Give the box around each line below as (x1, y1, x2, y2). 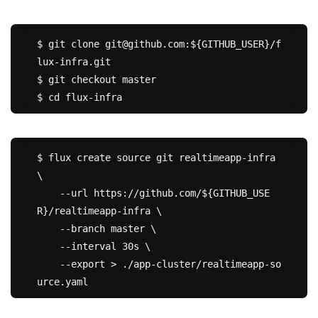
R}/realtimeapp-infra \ (36, 205, 162, 217)
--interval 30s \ (36, 241, 60, 253)
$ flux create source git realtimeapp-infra (36, 152, 275, 164)
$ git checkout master (36, 74, 156, 86)
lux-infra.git (36, 56, 111, 68)
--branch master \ (36, 223, 60, 235)
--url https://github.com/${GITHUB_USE (36, 187, 60, 199)
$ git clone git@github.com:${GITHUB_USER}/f (36, 38, 281, 50)
